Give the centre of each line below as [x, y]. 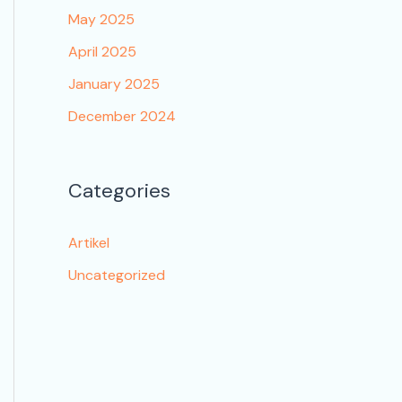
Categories [119, 190]
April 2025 [102, 52]
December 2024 [122, 117]
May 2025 [101, 20]
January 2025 [114, 84]
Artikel [89, 242]
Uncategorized [117, 275]
